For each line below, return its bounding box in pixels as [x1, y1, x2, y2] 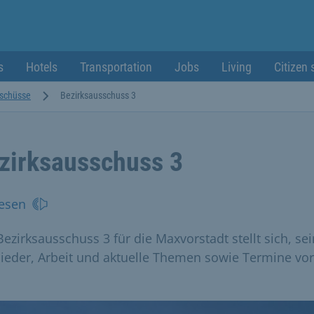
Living [221, 60, 252, 74]
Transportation [80, 60, 152, 74]
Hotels [26, 60, 57, 74]
